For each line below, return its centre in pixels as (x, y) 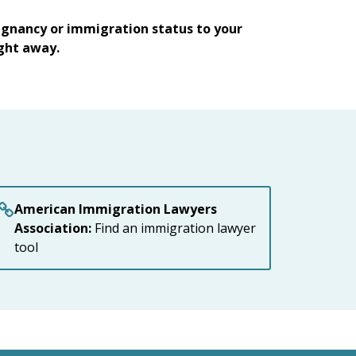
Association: (53, 228)
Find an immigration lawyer (174, 228)
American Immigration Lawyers (116, 209)
